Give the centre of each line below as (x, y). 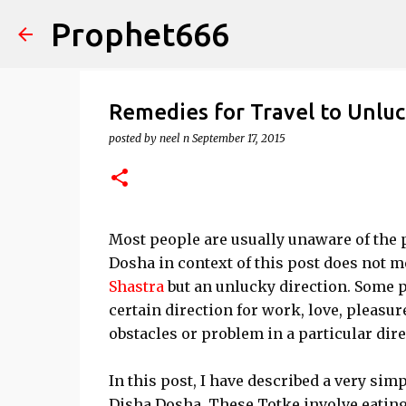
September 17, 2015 (238, 138)
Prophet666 (140, 34)
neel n (174, 138)
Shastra (136, 286)
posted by (134, 138)
